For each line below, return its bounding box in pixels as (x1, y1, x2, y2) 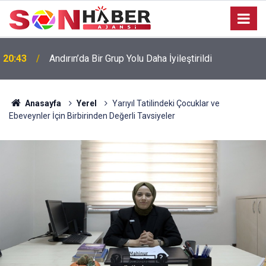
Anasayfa (23, 99, 61, 108)
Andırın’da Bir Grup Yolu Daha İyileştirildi (49, 53, 212, 64)
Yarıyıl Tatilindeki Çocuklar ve (112, 99, 220, 108)
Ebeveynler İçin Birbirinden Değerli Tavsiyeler (9, 111, 175, 121)
